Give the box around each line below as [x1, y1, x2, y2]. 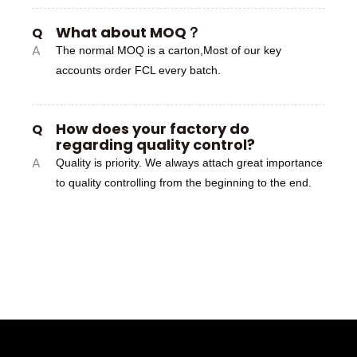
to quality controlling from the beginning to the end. [56, 176, 312, 189]
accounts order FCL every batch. [56, 64, 221, 76]
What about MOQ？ [56, 22, 201, 42]
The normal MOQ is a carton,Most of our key [56, 44, 281, 57]
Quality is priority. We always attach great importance [56, 156, 323, 169]
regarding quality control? [56, 135, 255, 155]
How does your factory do [56, 119, 249, 139]
